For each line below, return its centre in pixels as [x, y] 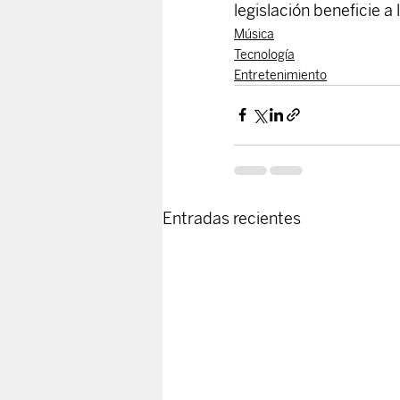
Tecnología [264, 54]
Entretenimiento [280, 75]
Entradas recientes [232, 218]
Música [254, 34]
